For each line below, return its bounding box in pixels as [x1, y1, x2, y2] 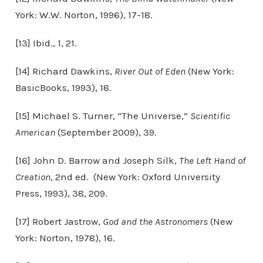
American [15, 126, 55, 138]
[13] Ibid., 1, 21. [15, 37, 77, 49]
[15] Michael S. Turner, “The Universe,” [15, 110, 190, 122]
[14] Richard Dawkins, [15, 65, 114, 77]
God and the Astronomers [102, 215, 208, 227]
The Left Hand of [178, 154, 245, 166]
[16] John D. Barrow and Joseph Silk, [15, 154, 179, 166]
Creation [15, 171, 50, 183]
